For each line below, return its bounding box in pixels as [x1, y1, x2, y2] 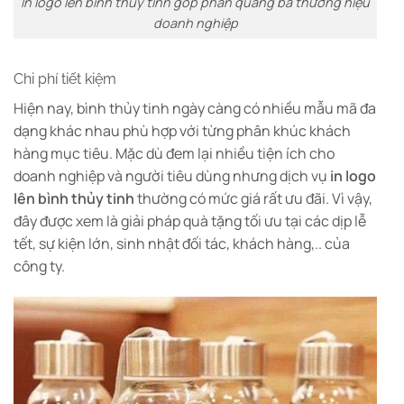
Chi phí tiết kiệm [14, 70, 116, 88]
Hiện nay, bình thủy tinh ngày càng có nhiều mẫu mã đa [14, 98, 376, 119]
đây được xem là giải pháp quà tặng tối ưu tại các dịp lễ [14, 211, 366, 232]
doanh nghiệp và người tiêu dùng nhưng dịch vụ [14, 166, 330, 187]
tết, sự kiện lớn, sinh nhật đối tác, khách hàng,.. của [14, 234, 350, 254]
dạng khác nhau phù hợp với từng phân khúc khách [14, 121, 351, 142]
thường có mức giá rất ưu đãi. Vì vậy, [137, 188, 372, 209]
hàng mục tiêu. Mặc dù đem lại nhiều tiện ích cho [14, 143, 335, 164]
